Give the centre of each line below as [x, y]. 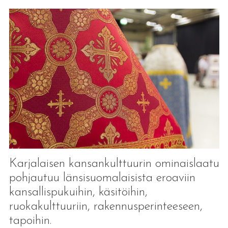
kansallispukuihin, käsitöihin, [78, 192]
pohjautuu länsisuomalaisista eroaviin [102, 178]
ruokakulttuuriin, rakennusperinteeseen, [106, 206]
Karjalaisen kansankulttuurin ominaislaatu [114, 164]
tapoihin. [32, 221]
